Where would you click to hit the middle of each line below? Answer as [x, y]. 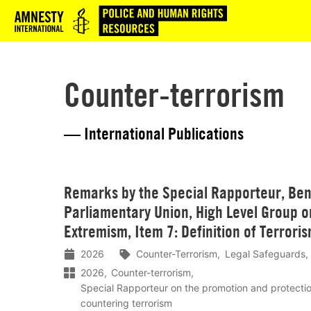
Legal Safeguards [265, 253]
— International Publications [154, 133]
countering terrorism [126, 303]
